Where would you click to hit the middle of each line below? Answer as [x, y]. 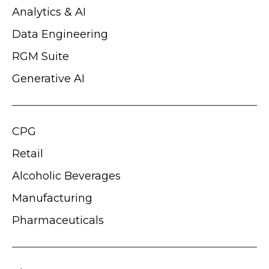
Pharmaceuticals [58, 220]
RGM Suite [41, 56]
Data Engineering [60, 34]
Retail [28, 153]
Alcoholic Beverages [66, 176]
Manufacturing [52, 198]
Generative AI [48, 78]
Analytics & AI [49, 12]
